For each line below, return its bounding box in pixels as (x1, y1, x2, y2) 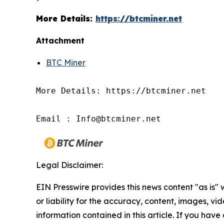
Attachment (36, 35, 84, 46)
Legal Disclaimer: (36, 160, 103, 170)
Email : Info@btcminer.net (36, 114, 161, 124)
